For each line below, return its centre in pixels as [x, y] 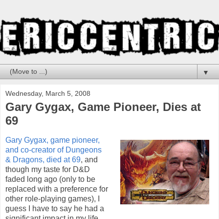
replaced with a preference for [57, 189]
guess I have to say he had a [55, 208]
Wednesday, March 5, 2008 [48, 93]
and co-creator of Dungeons [54, 150]
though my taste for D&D [48, 169]
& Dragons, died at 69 [43, 159]
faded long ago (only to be [50, 179]
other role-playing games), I [53, 198]
